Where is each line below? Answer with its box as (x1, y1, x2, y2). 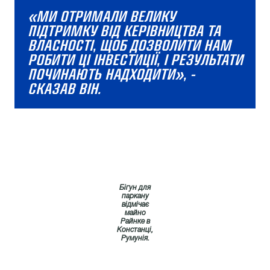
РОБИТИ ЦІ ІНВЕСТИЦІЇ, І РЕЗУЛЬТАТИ (28, 49, 243, 71)
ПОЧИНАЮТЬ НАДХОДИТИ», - (28, 64, 195, 85)
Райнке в (120, 218, 150, 225)
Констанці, (117, 227, 153, 233)
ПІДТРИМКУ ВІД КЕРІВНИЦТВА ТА (28, 20, 221, 42)
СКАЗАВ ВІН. (28, 78, 101, 99)
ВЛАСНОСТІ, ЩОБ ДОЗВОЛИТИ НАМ (28, 35, 231, 56)
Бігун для (119, 184, 151, 191)
